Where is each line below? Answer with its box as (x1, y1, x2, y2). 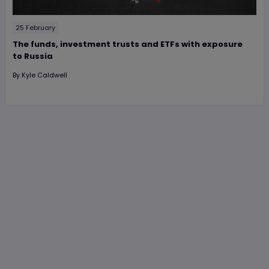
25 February (16, 23, 55, 33)
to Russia (13, 50, 53, 62)
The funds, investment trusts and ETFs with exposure (13, 38, 243, 50)
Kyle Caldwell (22, 70, 67, 80)
